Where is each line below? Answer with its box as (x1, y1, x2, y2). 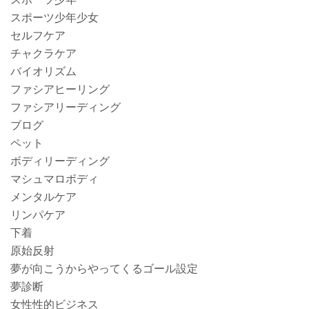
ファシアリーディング (10, 101, 121, 113)
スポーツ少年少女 (10, 12, 99, 23)
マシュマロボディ (10, 173, 99, 185)
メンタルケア (10, 191, 77, 203)
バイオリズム (10, 66, 77, 77)
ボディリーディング (10, 155, 110, 167)
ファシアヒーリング (10, 83, 110, 95)
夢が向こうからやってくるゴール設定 (10, 263, 198, 275)
